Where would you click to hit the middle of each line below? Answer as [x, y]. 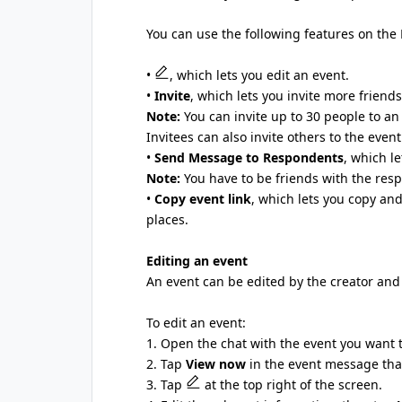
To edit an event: [196, 323]
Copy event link [203, 199]
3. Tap [166, 385]
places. [167, 219]
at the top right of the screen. [292, 385]
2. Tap [166, 364]
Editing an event [197, 261]
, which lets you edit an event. [259, 75]
